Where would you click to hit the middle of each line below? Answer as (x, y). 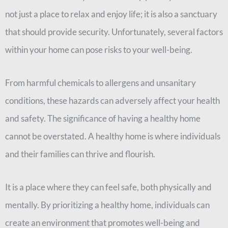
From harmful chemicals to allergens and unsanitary (101, 82)
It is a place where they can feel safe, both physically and (108, 187)
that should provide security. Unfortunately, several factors (114, 32)
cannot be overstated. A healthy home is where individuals (113, 136)
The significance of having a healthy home (124, 118)
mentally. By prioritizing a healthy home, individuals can (107, 205)
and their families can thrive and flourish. (80, 154)
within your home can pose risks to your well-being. (99, 50)
